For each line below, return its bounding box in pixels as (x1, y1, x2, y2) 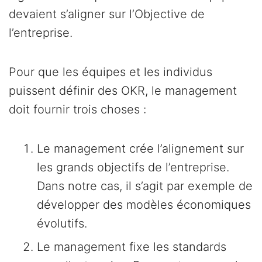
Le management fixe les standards (37, 239, 226, 254)
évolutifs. (37, 216, 87, 230)
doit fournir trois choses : (9, 102, 146, 116)
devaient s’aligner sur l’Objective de (9, 6, 205, 21)
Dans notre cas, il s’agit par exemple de (37, 178, 253, 193)
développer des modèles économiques (37, 197, 251, 212)
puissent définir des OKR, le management (9, 83, 237, 98)
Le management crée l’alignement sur (37, 141, 244, 156)
